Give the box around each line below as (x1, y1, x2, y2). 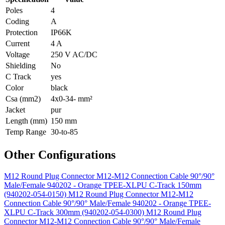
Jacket (6, 105, 25, 114)
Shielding (6, 61, 36, 70)
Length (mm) (6, 116, 47, 125)
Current (6, 39, 30, 48)
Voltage (6, 50, 30, 59)
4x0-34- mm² (51, 94, 92, 103)
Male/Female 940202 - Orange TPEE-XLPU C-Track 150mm (4, 180, 201, 189)
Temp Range (6, 127, 46, 136)
